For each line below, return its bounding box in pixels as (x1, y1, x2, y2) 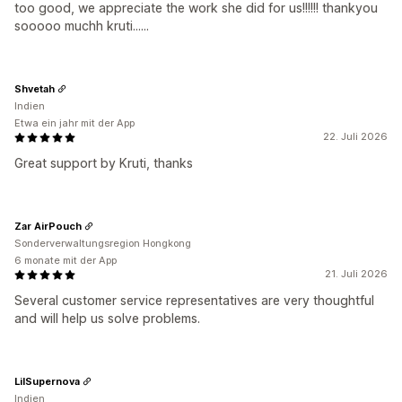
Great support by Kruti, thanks (14, 155, 193, 170)
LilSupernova (14, 374, 80, 388)
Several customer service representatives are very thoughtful (14, 293, 374, 308)
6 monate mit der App (14, 254, 117, 267)
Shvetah (14, 82, 55, 95)
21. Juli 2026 (325, 267, 388, 280)
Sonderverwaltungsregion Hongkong (14, 237, 191, 249)
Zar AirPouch (14, 219, 82, 232)
